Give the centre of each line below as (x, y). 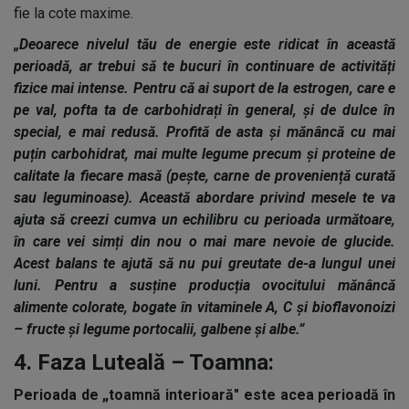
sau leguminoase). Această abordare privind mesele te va (204, 198)
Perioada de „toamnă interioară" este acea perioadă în (204, 395)
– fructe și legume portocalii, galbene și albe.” (159, 329)
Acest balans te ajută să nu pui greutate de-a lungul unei (204, 263)
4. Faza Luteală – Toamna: (144, 362)
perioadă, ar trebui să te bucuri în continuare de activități (204, 66)
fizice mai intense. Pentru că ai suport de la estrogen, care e (204, 88)
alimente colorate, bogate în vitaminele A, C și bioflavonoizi (204, 307)
